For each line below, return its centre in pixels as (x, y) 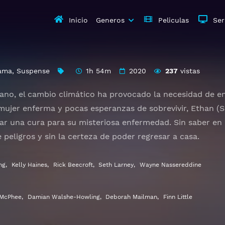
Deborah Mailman (132, 197)
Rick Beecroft (73, 165)
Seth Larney (116, 165)
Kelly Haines (29, 165)
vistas (189, 71)
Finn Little (178, 197)
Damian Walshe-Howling (64, 197)
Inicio (78, 20)
